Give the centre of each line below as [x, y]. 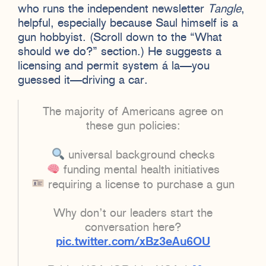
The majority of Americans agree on [133, 112]
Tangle [224, 9]
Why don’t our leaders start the [133, 213]
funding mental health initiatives [140, 170]
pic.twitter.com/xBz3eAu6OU [133, 242]
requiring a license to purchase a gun [140, 185]
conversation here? [133, 228]
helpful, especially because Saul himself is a [128, 23]
